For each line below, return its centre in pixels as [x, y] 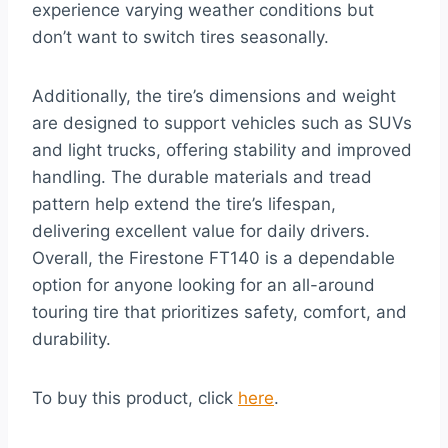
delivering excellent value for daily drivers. [201, 231]
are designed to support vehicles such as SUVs [222, 123]
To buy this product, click [135, 398]
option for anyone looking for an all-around [203, 285]
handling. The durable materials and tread [202, 177]
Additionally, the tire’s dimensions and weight [214, 96]
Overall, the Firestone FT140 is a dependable [213, 258]
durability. [71, 339]
